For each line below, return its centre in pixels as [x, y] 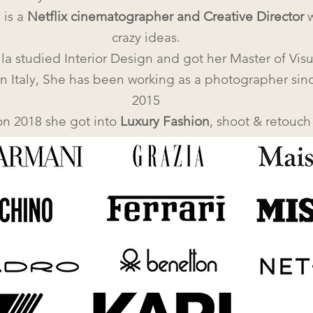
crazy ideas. [146, 37]
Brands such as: [146, 142]
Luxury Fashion [165, 121]
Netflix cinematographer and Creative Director [165, 16]
